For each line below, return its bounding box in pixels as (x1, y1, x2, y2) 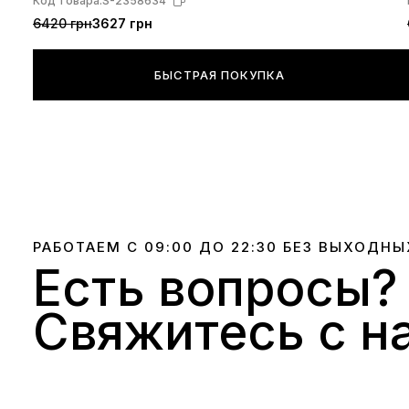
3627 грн (92, 16, 152, 31)
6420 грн (33, 16, 92, 31)
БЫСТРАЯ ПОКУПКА (154, 68, 286, 82)
